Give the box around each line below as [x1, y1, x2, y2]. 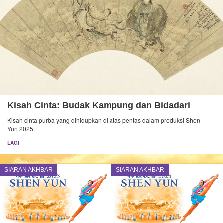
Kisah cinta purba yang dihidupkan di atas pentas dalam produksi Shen [7, 116, 200, 125]
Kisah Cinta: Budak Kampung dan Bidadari [7, 100, 190, 111]
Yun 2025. [7, 124, 35, 133]
